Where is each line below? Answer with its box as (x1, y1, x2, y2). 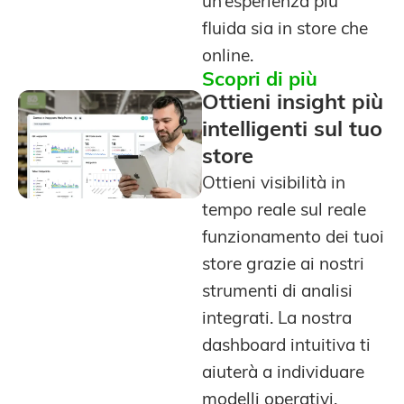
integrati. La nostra (202, 311, 352, 329)
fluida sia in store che (202, 22, 368, 40)
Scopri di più (202, 71, 317, 91)
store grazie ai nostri (202, 257, 364, 275)
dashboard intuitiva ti (202, 338, 371, 356)
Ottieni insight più (202, 93, 383, 115)
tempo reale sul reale (202, 203, 366, 221)
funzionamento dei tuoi (202, 230, 384, 248)
